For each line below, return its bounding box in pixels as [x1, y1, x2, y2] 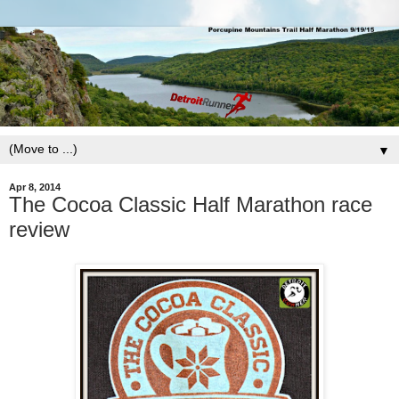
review [9, 217, 69, 242]
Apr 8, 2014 [9, 182, 61, 193]
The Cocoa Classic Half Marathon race [9, 192, 372, 217]
